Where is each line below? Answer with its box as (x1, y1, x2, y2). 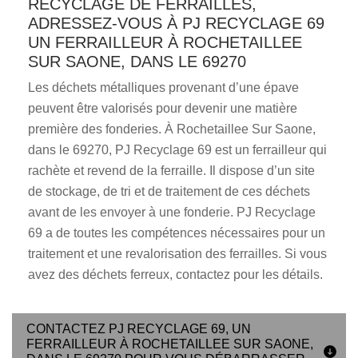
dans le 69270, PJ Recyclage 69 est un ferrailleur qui (28, 143, 327, 157)
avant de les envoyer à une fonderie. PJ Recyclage (28, 205, 316, 219)
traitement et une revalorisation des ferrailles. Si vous (28, 247, 327, 261)
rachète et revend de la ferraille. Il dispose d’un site (28, 164, 315, 177)
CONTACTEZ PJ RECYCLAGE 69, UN (26, 322, 251, 336)
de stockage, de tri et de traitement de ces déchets (28, 185, 310, 198)
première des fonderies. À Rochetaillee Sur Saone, (28, 122, 316, 136)
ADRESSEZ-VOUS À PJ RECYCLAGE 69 (28, 14, 324, 32)
